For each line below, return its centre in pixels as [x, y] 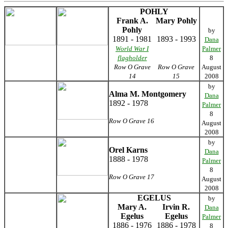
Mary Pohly [176, 21]
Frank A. [132, 21]
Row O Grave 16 [132, 121]
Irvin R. [176, 207]
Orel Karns [128, 150]
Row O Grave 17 [132, 177]
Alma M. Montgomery [148, 94]
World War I [132, 49]
